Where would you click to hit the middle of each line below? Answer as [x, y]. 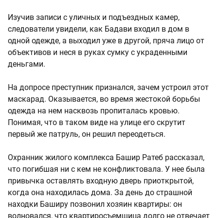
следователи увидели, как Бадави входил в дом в [99, 29]
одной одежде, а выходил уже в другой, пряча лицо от [106, 40]
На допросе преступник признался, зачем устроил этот [108, 87]
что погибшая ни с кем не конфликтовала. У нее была [106, 169]
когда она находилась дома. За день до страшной [100, 192]
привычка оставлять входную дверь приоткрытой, [101, 181]
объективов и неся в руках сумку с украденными [98, 52]
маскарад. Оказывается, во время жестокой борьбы [104, 99]
